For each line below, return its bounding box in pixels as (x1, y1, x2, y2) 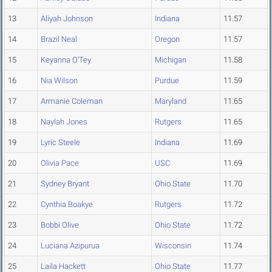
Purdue (155, 76, 179, 86)
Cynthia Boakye (41, 200, 93, 209)
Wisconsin (155, 241, 191, 251)
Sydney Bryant (41, 179, 89, 189)
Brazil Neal (41, 35, 77, 44)
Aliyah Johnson (41, 14, 93, 24)
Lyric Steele (41, 138, 80, 148)
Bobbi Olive (41, 220, 79, 230)
